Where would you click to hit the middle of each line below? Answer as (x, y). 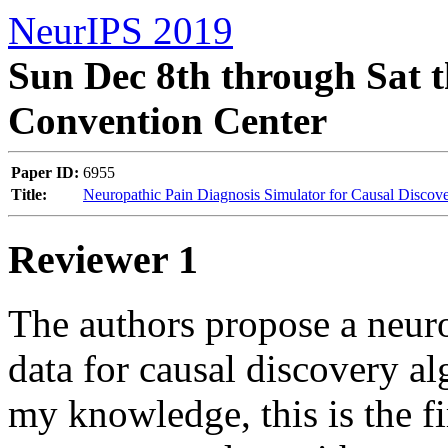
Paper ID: (45, 172)
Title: (29, 194)
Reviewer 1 (103, 259)
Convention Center (167, 120)
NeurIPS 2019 (120, 30)
